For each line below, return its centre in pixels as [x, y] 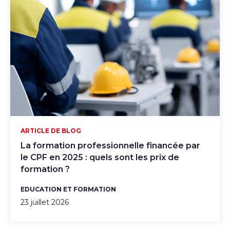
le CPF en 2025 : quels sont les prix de [100, 157]
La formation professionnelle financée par [110, 145]
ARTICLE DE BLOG [51, 130]
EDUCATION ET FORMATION [68, 189]
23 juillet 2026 [45, 202]
